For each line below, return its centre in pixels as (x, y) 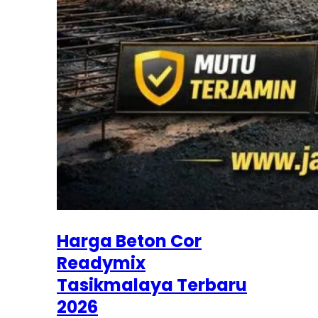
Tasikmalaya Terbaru (152, 285)
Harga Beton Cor (129, 241)
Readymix (101, 263)
